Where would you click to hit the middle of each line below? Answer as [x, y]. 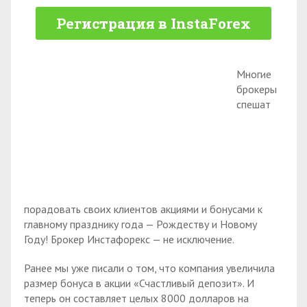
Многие [254, 74]
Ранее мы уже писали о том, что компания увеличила [149, 268]
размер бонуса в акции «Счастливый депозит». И [139, 283]
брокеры [257, 89]
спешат [254, 104]
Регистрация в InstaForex [153, 23]
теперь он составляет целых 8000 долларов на [136, 298]
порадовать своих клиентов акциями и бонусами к [143, 209]
